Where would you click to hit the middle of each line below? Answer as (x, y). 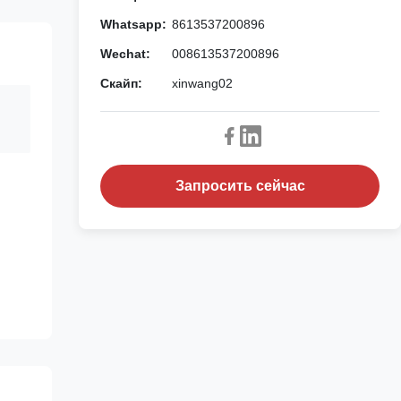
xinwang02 (202, 83)
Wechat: (125, 54)
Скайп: (121, 83)
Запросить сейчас (240, 186)
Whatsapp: (133, 24)
